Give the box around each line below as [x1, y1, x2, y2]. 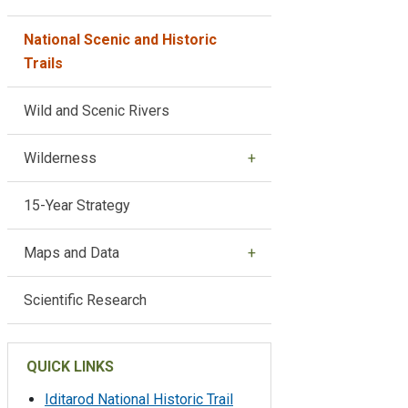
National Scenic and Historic [23, 30, 217, 48]
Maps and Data [23, 243, 119, 261]
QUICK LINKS [26, 357, 114, 375]
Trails [23, 54, 63, 72]
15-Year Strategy [23, 196, 130, 214]
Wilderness [23, 148, 97, 167]
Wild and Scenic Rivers [23, 101, 169, 119]
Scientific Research [23, 291, 147, 309]
